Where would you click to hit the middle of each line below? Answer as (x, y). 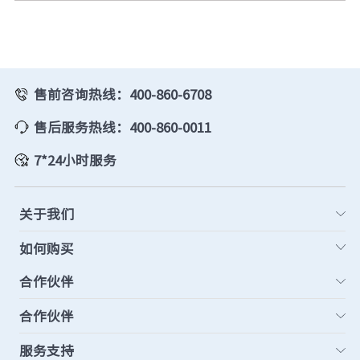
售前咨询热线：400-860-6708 (122, 94)
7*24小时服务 (75, 160)
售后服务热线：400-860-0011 (122, 127)
